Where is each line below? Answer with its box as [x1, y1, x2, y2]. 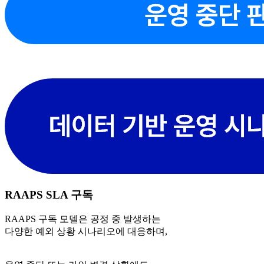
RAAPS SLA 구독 [5, 188, 93, 201]
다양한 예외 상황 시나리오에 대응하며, [5, 226, 167, 237]
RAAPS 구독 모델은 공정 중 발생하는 [5, 214, 161, 225]
